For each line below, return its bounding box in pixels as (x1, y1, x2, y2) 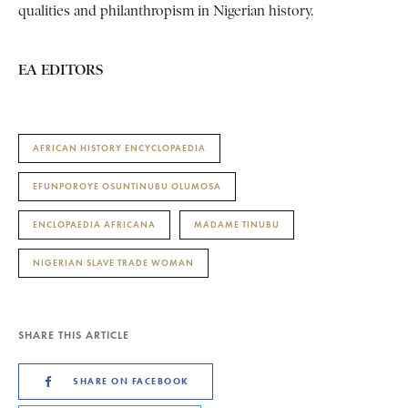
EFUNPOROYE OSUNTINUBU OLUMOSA (33, 180, 221, 193)
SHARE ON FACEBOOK (73, 375, 189, 388)
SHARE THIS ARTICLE (18, 328, 129, 342)
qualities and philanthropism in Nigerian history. (18, 3, 313, 20)
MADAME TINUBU (194, 219, 280, 231)
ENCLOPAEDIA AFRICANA (33, 219, 156, 231)
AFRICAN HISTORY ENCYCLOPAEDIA (33, 142, 206, 155)
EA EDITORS (18, 61, 103, 79)
